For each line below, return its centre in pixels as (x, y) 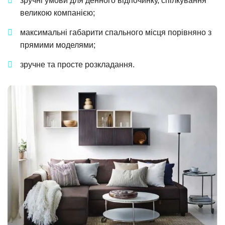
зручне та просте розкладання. (77, 65)
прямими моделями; (58, 45)
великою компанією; (58, 13)
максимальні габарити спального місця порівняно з (116, 33)
